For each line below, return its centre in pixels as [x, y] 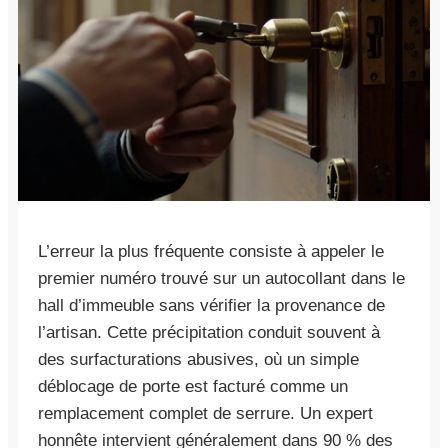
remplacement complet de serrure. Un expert [205, 413]
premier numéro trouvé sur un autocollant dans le [221, 278]
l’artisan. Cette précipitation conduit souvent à [209, 332]
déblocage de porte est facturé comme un [193, 386]
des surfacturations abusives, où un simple [198, 359]
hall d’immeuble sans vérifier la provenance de [211, 305]
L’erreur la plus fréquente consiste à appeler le [211, 251]
